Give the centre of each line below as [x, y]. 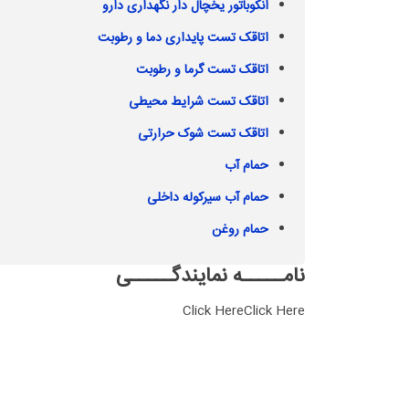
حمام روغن [240, 231]
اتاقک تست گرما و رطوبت [202, 71]
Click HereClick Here [244, 312]
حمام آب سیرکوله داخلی [208, 199]
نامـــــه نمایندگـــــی [210, 277]
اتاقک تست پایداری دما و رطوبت [183, 39]
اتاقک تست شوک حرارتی [203, 135]
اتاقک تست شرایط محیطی [199, 103]
